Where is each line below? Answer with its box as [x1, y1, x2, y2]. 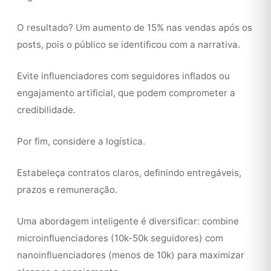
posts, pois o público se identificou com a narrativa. [17, 39, 240, 50]
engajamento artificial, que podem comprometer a [17, 87, 235, 99]
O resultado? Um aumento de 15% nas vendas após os [17, 22, 252, 33]
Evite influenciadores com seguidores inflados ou [17, 70, 230, 82]
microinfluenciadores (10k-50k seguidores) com [17, 232, 223, 244]
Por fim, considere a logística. [17, 135, 145, 147]
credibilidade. [17, 104, 76, 116]
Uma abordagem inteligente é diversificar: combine [17, 215, 239, 227]
